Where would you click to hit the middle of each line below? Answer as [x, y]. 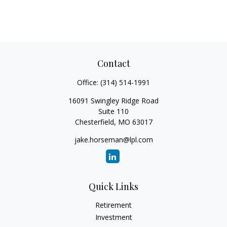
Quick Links [113, 186]
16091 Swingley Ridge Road [113, 101]
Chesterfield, [95, 122]
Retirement [113, 205]
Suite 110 [113, 111]
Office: [89, 82]
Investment [113, 217]
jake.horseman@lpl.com [113, 140]
